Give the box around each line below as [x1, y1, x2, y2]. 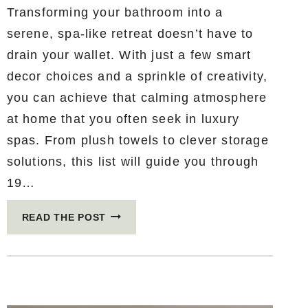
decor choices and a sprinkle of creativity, [6, 69, 268, 83]
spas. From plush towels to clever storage [6, 133, 269, 147]
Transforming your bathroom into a [6, 5, 223, 19]
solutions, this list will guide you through [6, 154, 259, 168]
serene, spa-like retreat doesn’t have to [6, 26, 254, 41]
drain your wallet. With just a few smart [6, 47, 252, 62]
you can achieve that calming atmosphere [6, 90, 267, 104]
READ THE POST [21, 211, 107, 223]
